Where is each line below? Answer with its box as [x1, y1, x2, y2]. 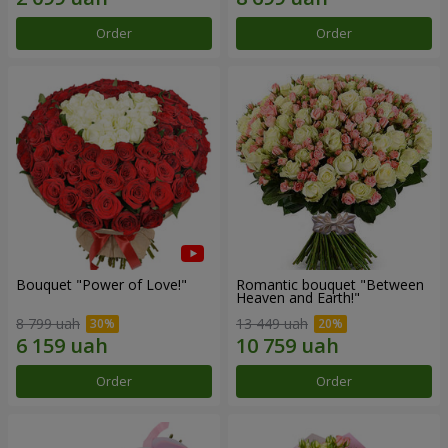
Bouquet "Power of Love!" [16, 275, 187, 295]
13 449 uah [236, 313, 308, 333]
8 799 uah [16, 313, 80, 333]
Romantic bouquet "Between [236, 275, 424, 295]
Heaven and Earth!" [236, 288, 360, 308]
